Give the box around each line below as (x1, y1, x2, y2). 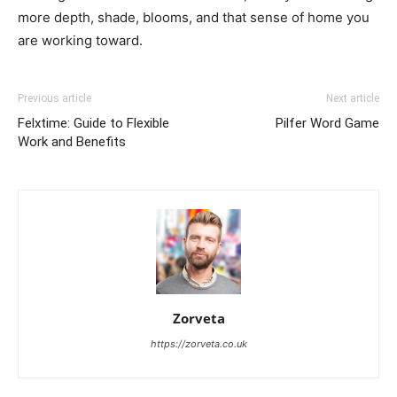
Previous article (18, 92, 91, 105)
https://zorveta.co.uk (150, 338, 247, 350)
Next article (326, 92, 379, 105)
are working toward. (18, 32, 143, 49)
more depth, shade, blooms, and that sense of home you (18, 9, 370, 26)
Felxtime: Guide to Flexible (18, 115, 169, 131)
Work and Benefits (18, 134, 126, 150)
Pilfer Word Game (276, 115, 379, 131)
